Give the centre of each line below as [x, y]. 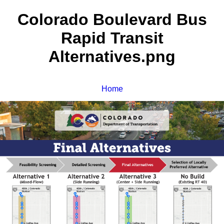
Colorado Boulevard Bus [112, 20]
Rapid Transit [112, 38]
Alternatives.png [112, 57]
